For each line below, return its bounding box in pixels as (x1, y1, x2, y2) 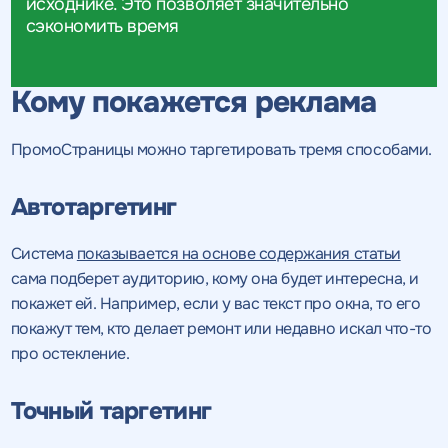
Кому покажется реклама (10, 82, 376, 121)
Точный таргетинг (10, 395, 212, 426)
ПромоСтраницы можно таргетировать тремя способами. (10, 138, 432, 160)
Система (10, 242, 77, 264)
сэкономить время (25, 14, 179, 37)
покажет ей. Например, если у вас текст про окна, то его (10, 292, 421, 314)
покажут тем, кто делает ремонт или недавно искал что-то (10, 317, 432, 339)
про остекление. (10, 342, 130, 364)
